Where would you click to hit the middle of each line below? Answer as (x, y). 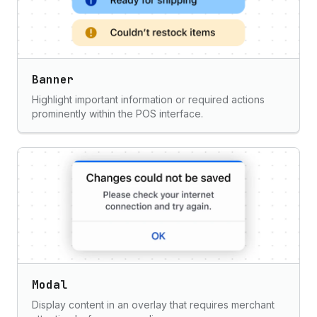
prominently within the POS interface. (117, 114)
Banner (53, 80)
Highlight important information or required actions (148, 99)
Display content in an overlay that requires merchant (153, 305)
